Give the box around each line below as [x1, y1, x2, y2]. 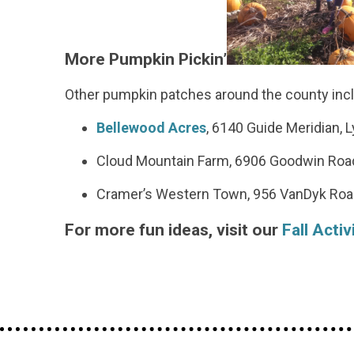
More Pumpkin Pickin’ [65, 49, 227, 70]
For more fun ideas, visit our [65, 220, 282, 240]
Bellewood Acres [96, 119, 206, 137]
